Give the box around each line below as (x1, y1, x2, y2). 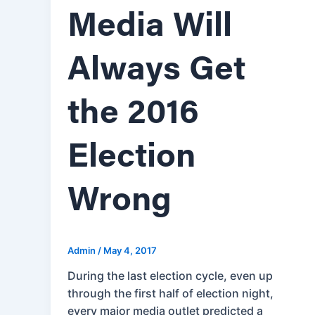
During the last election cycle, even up (67, 269, 273, 283)
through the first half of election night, (67, 286, 274, 301)
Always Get (67, 53, 245, 88)
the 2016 (67, 97, 199, 131)
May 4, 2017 (103, 244, 157, 256)
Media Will (67, 10, 232, 44)
